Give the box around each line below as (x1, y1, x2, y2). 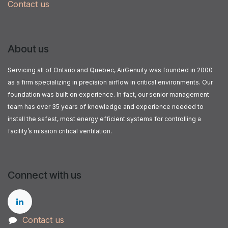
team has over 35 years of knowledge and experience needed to (8, 102, 204, 110)
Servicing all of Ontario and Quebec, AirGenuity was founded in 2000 (8, 66, 213, 74)
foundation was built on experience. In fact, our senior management (8, 90, 209, 98)
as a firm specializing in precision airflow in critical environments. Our (8, 78, 213, 86)
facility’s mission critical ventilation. (8, 127, 112, 135)
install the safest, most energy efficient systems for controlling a (8, 115, 201, 123)
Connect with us (8, 168, 81, 181)
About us (8, 42, 49, 55)
